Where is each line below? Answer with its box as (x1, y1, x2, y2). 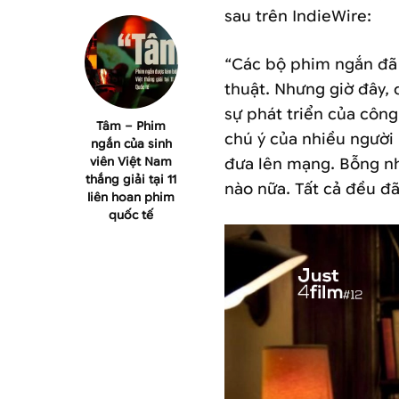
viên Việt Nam (90, 154, 172, 170)
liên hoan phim (87, 190, 175, 206)
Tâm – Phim (96, 118, 166, 134)
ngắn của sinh (90, 136, 172, 152)
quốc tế (109, 208, 153, 224)
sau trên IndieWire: (224, 7, 371, 27)
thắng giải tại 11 (85, 172, 176, 188)
